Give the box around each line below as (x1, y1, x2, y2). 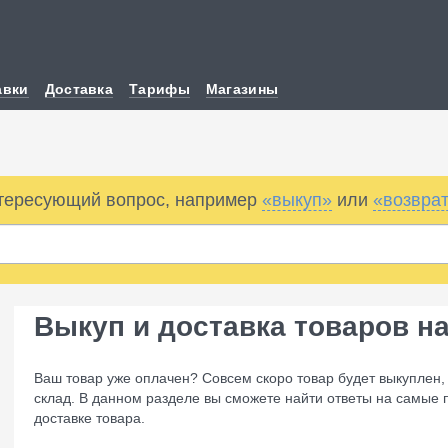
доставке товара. (34, 410, 149, 426)
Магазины (205, 80, 279, 97)
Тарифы (129, 80, 190, 97)
